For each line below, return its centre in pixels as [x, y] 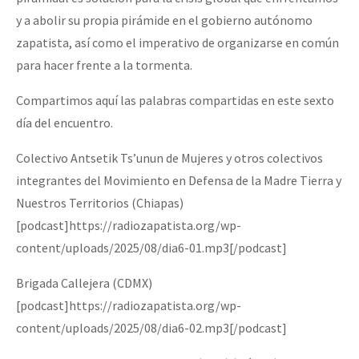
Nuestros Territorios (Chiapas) [100, 202]
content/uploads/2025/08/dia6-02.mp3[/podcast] [151, 327]
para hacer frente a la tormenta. [104, 65]
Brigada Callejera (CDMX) [84, 282]
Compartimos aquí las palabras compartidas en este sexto [175, 100]
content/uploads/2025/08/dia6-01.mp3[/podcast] [151, 247]
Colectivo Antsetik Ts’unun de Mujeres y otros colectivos [169, 157]
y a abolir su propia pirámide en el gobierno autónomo [164, 20]
